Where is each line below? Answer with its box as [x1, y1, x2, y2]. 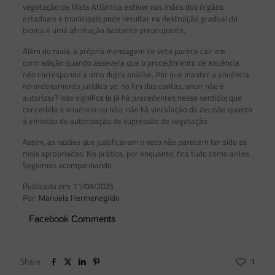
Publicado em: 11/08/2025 [22, 180, 114, 193]
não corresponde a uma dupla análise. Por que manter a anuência [22, 68, 249, 81]
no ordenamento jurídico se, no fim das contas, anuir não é [22, 80, 224, 93]
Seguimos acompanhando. [22, 159, 114, 172]
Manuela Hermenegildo [38, 192, 120, 204]
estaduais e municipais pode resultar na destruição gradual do [22, 12, 238, 25]
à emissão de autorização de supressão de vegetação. [22, 115, 209, 128]
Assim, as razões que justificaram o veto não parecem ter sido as [22, 136, 247, 149]
